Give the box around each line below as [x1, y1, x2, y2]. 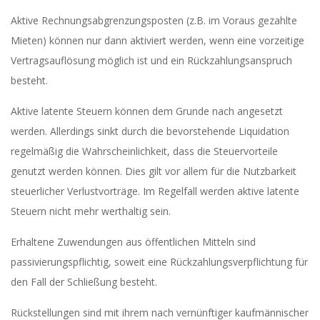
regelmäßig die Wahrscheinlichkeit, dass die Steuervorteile [11, 144, 278, 158]
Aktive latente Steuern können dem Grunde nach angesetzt [11, 104, 283, 118]
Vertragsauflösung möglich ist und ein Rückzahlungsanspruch [11, 54, 292, 67]
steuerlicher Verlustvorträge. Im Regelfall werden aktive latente [11, 184, 299, 198]
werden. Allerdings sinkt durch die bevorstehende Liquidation [11, 124, 289, 138]
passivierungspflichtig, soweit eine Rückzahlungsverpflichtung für [11, 255, 308, 269]
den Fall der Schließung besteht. [11, 275, 157, 289]
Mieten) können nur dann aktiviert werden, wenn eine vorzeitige [11, 34, 304, 47]
